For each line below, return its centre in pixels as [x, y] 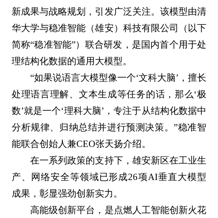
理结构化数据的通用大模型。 [72, 61]
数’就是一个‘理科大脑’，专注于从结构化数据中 [109, 111]
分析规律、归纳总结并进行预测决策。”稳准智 [109, 127]
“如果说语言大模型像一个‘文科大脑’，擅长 [118, 78]
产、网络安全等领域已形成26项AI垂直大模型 [109, 177]
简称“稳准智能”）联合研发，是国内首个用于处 [109, 45]
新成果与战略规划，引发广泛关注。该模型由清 [109, 12]
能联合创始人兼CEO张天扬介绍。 [81, 144]
